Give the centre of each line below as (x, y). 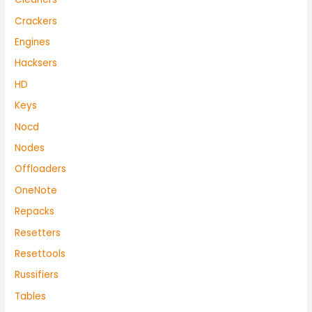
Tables (31, 296)
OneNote (36, 190)
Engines (33, 42)
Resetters (38, 233)
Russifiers (37, 275)
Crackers (36, 21)
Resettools (40, 253)
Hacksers (36, 63)
